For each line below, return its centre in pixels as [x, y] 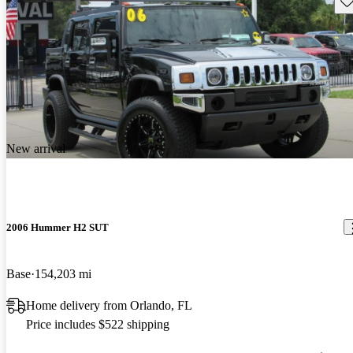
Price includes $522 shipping [98, 324]
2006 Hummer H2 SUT [58, 227]
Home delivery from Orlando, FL [109, 305]
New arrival [36, 148]
